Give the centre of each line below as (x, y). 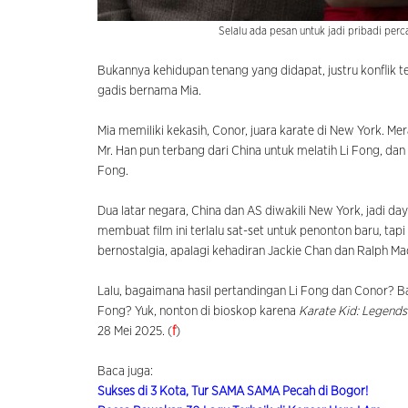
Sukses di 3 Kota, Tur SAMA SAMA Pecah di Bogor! (233, 391)
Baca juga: (125, 371)
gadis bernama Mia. (149, 91)
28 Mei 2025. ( (135, 331)
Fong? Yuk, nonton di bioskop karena (198, 311)
